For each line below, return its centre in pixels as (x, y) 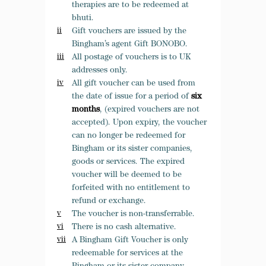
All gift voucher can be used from (134, 84)
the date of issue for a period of (132, 97)
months (86, 110)
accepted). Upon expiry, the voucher (139, 123)
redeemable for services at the (127, 254)
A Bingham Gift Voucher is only (130, 240)
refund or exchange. (109, 201)
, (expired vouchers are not (150, 110)
